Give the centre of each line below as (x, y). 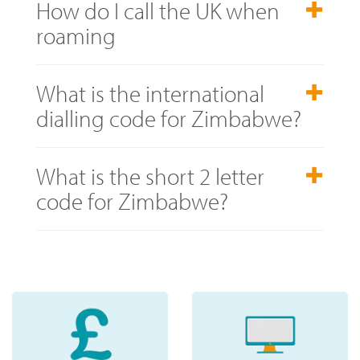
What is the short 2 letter (150, 176)
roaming (76, 35)
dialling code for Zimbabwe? (169, 118)
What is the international (150, 93)
